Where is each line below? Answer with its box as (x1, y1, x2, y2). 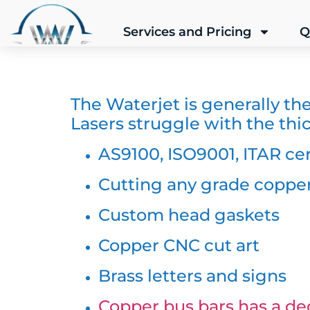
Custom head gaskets (98, 205, 280, 225)
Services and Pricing (122, 24, 251, 39)
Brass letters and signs (98, 266, 286, 286)
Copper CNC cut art (98, 235, 259, 255)
